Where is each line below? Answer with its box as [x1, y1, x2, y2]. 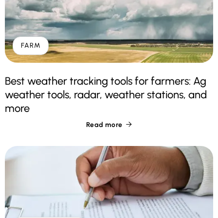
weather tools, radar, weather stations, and [5, 88, 207, 102]
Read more [86, 121, 123, 129]
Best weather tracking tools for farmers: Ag [5, 74, 206, 88]
